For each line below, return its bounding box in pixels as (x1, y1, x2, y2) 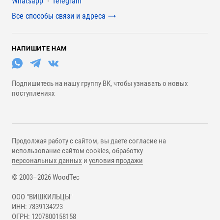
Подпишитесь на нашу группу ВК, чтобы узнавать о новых (12, 79, 188, 88)
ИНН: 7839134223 (12, 202, 63, 211)
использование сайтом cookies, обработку (12, 146, 143, 155)
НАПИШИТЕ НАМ (12, 45, 67, 52)
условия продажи (89, 156, 143, 165)
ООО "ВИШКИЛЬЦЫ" (12, 192, 73, 201)
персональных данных (12, 156, 82, 165)
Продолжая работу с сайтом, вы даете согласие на (12, 137, 166, 145)
